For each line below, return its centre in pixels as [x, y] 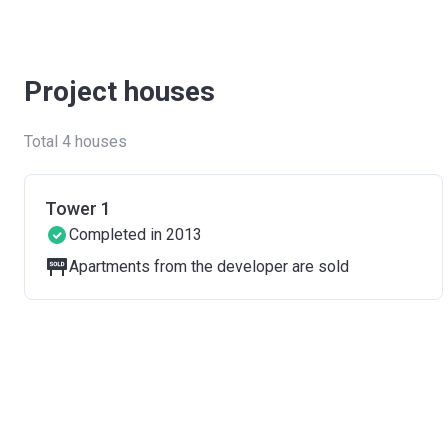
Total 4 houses [75, 141]
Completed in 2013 [135, 234]
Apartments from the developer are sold [209, 266]
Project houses [119, 91]
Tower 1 [78, 208]
